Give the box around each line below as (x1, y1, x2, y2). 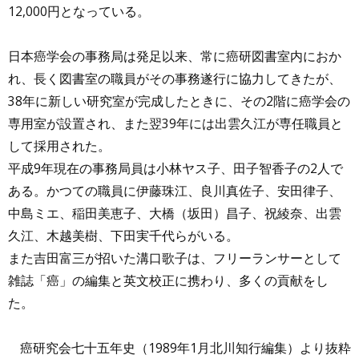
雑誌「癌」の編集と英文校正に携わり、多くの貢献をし (8, 271, 329, 289)
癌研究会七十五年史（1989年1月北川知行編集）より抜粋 (20, 339, 351, 357)
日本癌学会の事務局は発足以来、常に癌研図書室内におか (8, 46, 341, 65)
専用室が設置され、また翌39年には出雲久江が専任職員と (8, 114, 343, 132)
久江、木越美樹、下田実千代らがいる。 (8, 226, 239, 244)
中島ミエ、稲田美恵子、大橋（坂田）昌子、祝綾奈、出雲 (8, 204, 341, 222)
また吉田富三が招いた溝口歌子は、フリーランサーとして (8, 248, 341, 267)
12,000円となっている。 (8, 2, 150, 20)
